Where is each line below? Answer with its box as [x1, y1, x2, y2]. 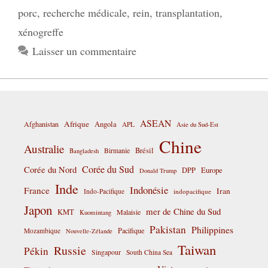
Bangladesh [69, 147, 99, 156]
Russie [54, 242, 86, 259]
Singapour [92, 247, 121, 257]
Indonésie [130, 183, 168, 197]
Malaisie [117, 207, 141, 217]
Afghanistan [24, 119, 59, 129]
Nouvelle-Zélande [66, 227, 112, 236]
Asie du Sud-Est [176, 120, 218, 129]
